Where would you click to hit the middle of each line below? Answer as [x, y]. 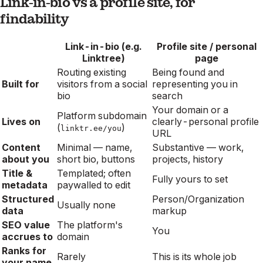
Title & [17, 173]
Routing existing [92, 72]
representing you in [195, 84]
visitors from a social [102, 84]
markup [169, 210]
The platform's [90, 225]
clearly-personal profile [205, 121]
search [167, 95]
